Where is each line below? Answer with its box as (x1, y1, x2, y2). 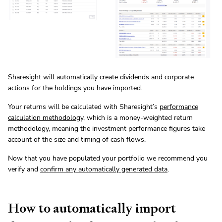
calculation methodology (8, 113, 83, 123)
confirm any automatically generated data (40, 165, 167, 174)
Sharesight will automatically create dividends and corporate (8, 72, 194, 82)
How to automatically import (8, 200, 176, 217)
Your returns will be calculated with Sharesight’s (8, 102, 160, 112)
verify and (8, 165, 40, 174)
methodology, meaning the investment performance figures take (8, 124, 205, 134)
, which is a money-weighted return (83, 113, 193, 123)
